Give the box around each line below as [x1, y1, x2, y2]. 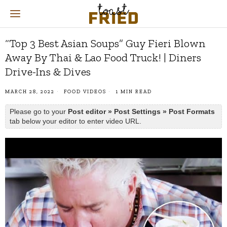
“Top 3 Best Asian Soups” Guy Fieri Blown [5, 36, 206, 50]
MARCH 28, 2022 [5, 89, 55, 95]
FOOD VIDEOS [64, 89, 106, 95]
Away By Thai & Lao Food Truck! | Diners [5, 51, 201, 64]
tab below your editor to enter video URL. [10, 117, 141, 125]
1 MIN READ [113, 89, 152, 95]
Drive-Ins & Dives [5, 65, 91, 79]
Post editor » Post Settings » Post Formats [68, 107, 215, 116]
